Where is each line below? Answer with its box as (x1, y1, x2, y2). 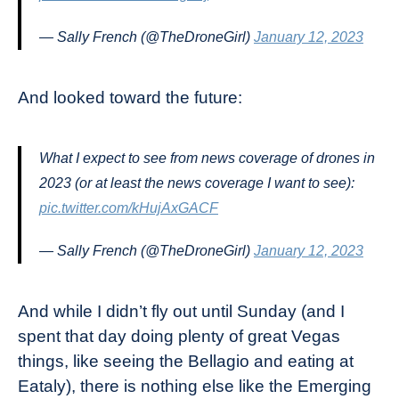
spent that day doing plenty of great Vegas (18, 327, 340, 346)
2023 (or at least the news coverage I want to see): (39, 175, 354, 191)
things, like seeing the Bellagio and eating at (18, 352, 354, 370)
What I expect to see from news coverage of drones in (39, 151, 375, 166)
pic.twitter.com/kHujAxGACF (39, 200, 218, 216)
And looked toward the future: (18, 88, 242, 107)
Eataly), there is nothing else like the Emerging (18, 377, 371, 395)
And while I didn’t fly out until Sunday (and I (18, 302, 345, 321)
